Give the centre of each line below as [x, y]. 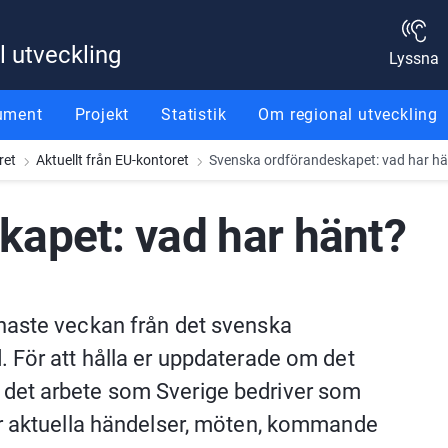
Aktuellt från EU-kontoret [112, 160]
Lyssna [413, 58]
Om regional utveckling [348, 114]
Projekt [102, 114]
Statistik [194, 114]
